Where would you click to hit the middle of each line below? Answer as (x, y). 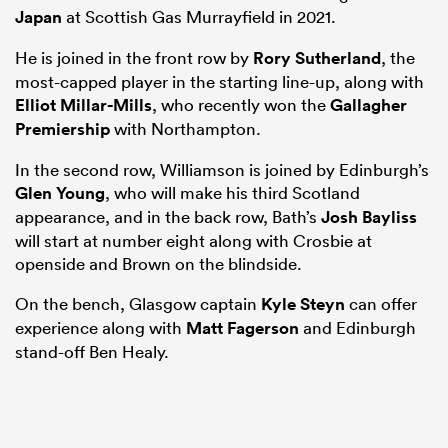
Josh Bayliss (369, 217)
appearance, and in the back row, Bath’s (168, 217)
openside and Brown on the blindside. (158, 264)
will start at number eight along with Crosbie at (193, 241)
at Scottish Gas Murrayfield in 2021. (199, 17)
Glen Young (60, 193)
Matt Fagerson (242, 328)
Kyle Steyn (303, 304)
